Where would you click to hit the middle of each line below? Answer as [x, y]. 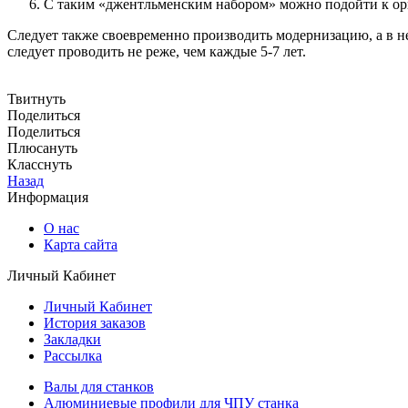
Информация [48, 197]
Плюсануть [42, 148]
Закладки [72, 339]
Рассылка [73, 355]
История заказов [95, 322]
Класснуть [40, 164]
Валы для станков [99, 386]
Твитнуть [36, 98]
